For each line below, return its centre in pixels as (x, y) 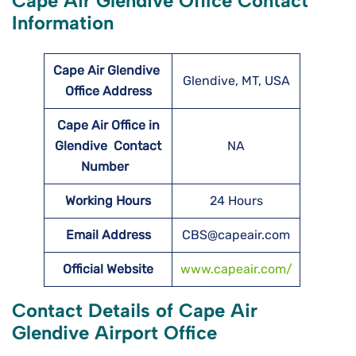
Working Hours (108, 201)
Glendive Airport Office (114, 333)
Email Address (108, 235)
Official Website (108, 269)
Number (108, 167)
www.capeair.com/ (236, 269)
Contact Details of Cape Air (135, 311)
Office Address (108, 91)
